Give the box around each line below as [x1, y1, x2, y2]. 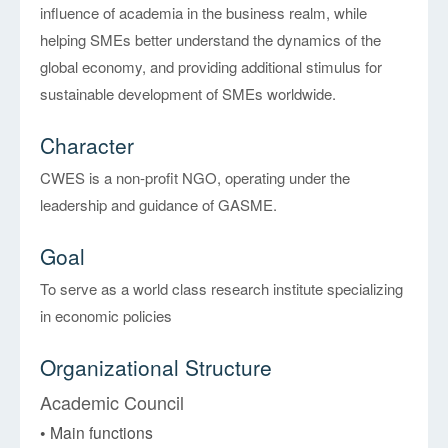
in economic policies [40, 305, 173, 327]
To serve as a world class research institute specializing [40, 278, 404, 300]
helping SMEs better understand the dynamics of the [40, 29, 382, 51]
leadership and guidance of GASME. [40, 194, 278, 216]
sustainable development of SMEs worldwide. [40, 83, 337, 105]
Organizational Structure [40, 352, 273, 383]
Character [40, 130, 135, 161]
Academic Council [40, 389, 185, 416]
